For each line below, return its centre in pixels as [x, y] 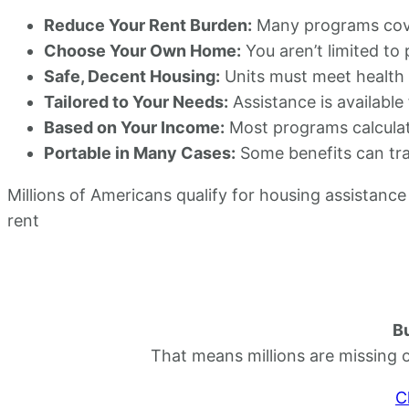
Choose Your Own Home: [142, 50]
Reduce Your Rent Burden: [148, 25]
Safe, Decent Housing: [132, 76]
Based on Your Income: [134, 127]
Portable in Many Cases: [140, 152]
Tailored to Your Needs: [136, 101]
